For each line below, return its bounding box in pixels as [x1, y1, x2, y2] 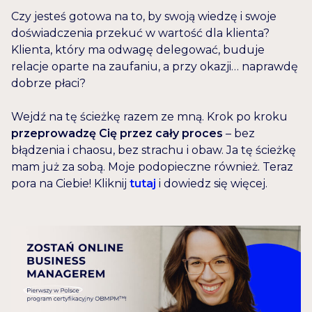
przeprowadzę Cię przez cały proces [11, 127, 223, 141]
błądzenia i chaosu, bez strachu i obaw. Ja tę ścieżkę [11, 143, 296, 157]
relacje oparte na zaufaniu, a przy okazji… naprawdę [11, 60, 298, 74]
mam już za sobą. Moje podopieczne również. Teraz [11, 160, 293, 174]
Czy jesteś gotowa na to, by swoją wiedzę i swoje [11, 10, 276, 24]
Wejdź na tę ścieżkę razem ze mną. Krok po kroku [11, 110, 288, 124]
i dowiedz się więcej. [156, 177, 267, 191]
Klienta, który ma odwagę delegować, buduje [11, 43, 265, 57]
